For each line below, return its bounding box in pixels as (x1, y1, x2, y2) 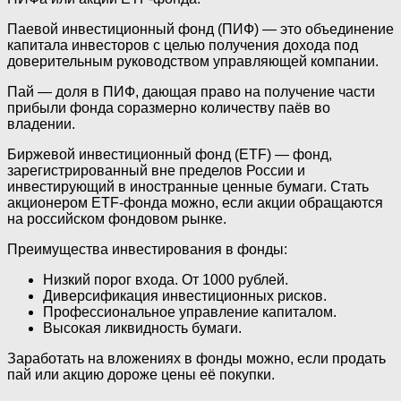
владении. (7, 115, 75, 132)
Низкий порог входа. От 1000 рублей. (43, 271, 288, 287)
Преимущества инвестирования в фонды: (7, 241, 287, 257)
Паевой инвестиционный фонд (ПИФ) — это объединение (7, 21, 394, 37)
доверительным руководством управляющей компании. (7, 53, 379, 69)
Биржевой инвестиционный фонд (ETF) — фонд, (7, 146, 332, 162)
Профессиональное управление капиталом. (43, 303, 337, 320)
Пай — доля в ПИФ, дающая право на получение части (7, 83, 375, 99)
